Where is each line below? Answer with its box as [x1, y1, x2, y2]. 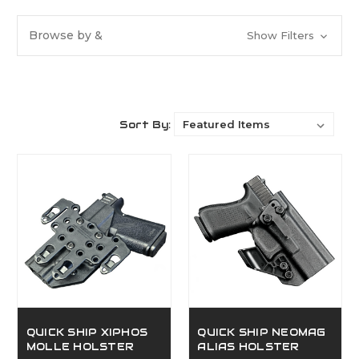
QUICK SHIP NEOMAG [197, 326, 326, 340]
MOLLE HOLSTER [26, 341, 135, 354]
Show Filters [246, 28, 317, 42]
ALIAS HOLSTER [197, 341, 300, 354]
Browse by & [29, 27, 103, 42]
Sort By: [119, 117, 171, 131]
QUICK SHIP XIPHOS [26, 326, 148, 340]
